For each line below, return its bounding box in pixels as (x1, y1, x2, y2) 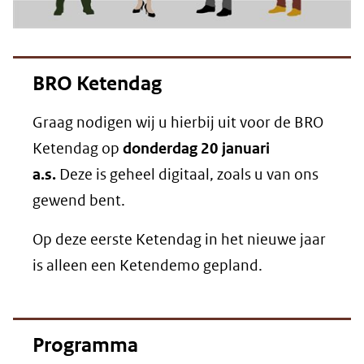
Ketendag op (32, 139, 123, 158)
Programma (32, 333, 138, 358)
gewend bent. (32, 191, 125, 210)
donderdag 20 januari (123, 139, 270, 158)
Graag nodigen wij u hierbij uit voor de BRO (32, 113, 323, 132)
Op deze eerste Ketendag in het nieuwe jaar (32, 230, 326, 249)
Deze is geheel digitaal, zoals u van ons (56, 165, 318, 184)
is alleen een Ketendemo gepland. (32, 256, 262, 275)
